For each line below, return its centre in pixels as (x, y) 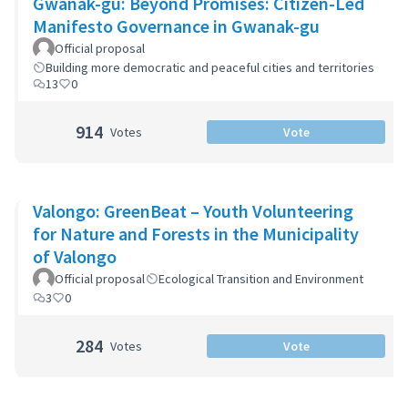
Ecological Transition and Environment (261, 279)
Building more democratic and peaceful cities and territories (210, 67)
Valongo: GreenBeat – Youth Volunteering (193, 211)
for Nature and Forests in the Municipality (196, 234)
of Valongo (75, 256)
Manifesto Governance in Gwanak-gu (176, 26)
